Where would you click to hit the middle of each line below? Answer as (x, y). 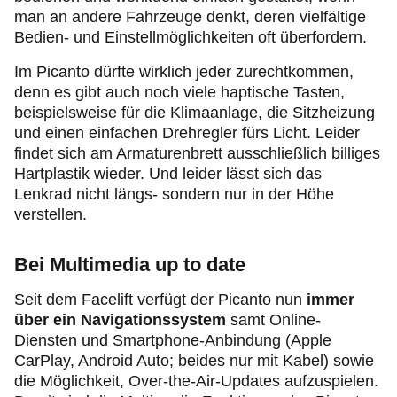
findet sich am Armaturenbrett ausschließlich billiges (197, 153)
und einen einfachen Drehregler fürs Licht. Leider (187, 133)
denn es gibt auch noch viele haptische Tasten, (179, 92)
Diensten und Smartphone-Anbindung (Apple (173, 340)
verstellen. (51, 214)
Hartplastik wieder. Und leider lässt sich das (168, 174)
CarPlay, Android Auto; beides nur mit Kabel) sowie (194, 361)
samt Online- (273, 320)
